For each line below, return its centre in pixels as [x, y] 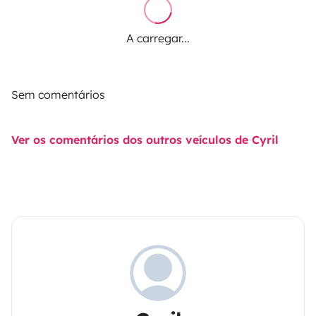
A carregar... [158, 38]
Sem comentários [58, 94]
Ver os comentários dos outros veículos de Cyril [145, 139]
